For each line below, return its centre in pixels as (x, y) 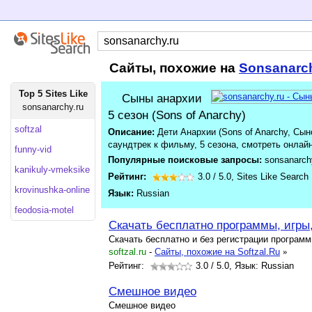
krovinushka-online (52, 190)
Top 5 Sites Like (53, 94)
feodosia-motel (44, 210)
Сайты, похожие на (174, 68)
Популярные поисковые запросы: (186, 160)
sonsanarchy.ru (53, 107)
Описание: (131, 132)
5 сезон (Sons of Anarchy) (177, 115)
